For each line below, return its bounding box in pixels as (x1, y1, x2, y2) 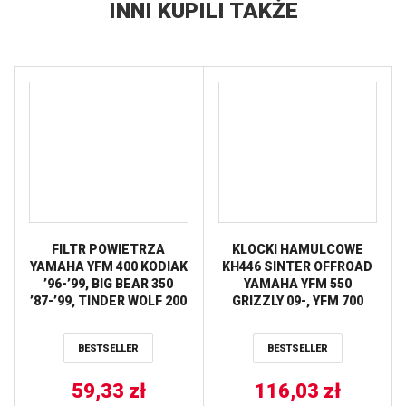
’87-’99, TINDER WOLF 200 (30, 293, 188, 308)
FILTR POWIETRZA (52, 241, 166, 256)
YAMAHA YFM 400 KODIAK (29, 258, 188, 274)
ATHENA (82, 310, 135, 325)
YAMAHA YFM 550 (243, 275, 352, 291)
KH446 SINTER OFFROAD (222, 258, 373, 274)
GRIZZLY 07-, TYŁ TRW (229, 310, 365, 325)
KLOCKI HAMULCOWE (231, 241, 363, 256)
